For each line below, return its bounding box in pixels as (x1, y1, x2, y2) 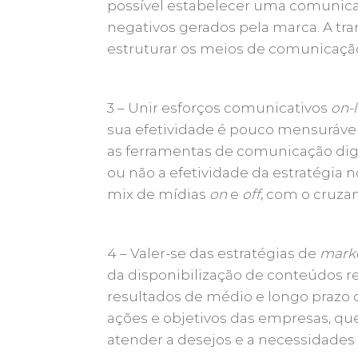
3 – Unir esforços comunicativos (107, 99, 332, 116)
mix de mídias (107, 185, 210, 202)
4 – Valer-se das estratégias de (107, 245, 320, 261)
